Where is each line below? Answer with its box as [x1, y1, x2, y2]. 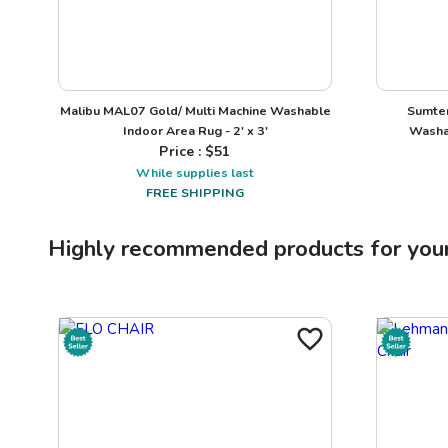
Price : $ [159, 141, 215, 161]
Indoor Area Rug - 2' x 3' [122, 121, 268, 139]
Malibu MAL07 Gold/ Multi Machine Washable [59, 101, 331, 119]
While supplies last [136, 163, 254, 181]
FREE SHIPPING [146, 183, 244, 201]
